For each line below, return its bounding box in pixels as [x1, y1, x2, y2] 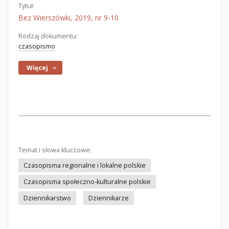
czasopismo [18, 42, 55, 51]
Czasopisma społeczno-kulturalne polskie [24, 177, 151, 186]
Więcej [27, 63, 49, 72]
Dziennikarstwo [24, 194, 71, 202]
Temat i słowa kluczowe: [18, 146, 91, 154]
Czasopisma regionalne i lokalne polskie [24, 161, 146, 170]
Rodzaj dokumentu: [18, 32, 78, 40]
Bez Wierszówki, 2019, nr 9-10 [18, 13, 119, 22]
